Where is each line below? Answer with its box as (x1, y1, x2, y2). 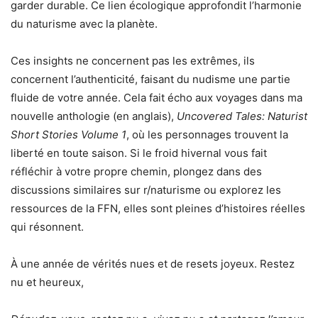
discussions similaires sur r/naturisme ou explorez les (11, 183, 281, 197)
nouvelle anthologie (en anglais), (11, 109, 177, 124)
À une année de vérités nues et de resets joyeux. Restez (11, 257, 295, 271)
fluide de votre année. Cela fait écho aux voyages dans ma (11, 91, 302, 105)
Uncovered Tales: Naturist (177, 109, 307, 124)
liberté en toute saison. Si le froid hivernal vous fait (11, 146, 267, 160)
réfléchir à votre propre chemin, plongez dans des (11, 165, 262, 179)
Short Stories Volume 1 (11, 128, 126, 142)
